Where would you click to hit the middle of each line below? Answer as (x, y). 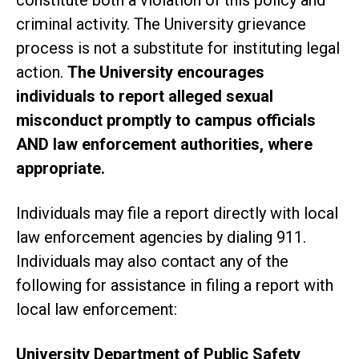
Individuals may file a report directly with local (177, 213)
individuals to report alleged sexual (145, 96)
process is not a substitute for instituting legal (178, 48)
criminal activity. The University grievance (161, 24)
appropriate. (61, 168)
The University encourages (166, 72)
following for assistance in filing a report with (175, 285)
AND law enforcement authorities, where (164, 144)
